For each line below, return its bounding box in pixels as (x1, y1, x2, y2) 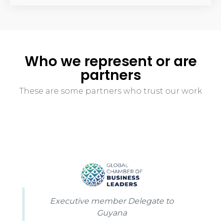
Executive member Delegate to (50, 196, 174, 206)
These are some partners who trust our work (19, 86, 202, 96)
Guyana (97, 208, 127, 218)
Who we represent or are (24, 51, 197, 71)
